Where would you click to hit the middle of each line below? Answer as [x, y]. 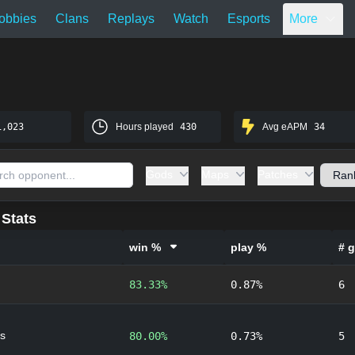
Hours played [144, 127]
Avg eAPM [285, 127]
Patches [277, 174]
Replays [131, 19]
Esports [249, 19]
